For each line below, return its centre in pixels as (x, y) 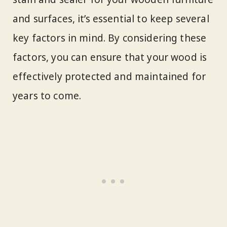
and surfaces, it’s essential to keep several (111, 19)
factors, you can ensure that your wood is (110, 58)
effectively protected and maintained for (109, 77)
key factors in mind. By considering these (110, 38)
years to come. (47, 96)
